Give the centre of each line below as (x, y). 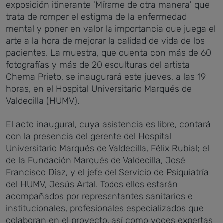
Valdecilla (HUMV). (43, 101)
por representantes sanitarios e (129, 196)
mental (21, 29)
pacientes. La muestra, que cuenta (78, 53)
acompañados (35, 196)
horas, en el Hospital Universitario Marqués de (99, 89)
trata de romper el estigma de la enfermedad (96, 17)
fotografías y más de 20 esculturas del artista (98, 65)
